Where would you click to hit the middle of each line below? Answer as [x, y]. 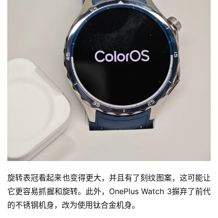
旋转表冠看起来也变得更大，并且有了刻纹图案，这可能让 [109, 178]
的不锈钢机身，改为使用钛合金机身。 [73, 205]
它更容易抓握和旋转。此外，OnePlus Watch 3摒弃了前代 [109, 191]
